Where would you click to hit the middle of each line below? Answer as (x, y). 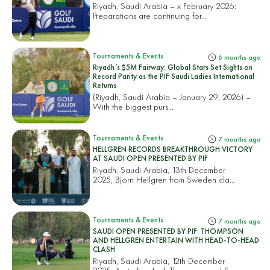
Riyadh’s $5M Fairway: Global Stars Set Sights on (173, 67)
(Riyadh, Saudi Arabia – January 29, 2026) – (172, 96)
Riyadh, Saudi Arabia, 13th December (159, 169)
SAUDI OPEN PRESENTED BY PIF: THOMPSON (168, 231)
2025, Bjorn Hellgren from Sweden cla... (164, 179)
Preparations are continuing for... (150, 15)
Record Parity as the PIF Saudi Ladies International (174, 76)
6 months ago (238, 57)
